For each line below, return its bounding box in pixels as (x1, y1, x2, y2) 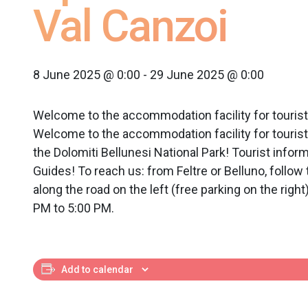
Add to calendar (61, 264, 133, 275)
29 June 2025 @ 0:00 (150, 67, 264, 82)
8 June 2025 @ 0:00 (33, 67, 140, 82)
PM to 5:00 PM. (33, 201, 114, 215)
